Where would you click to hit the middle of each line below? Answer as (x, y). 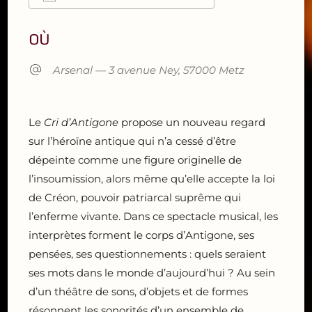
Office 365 (181, 24)
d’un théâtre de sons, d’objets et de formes (139, 291)
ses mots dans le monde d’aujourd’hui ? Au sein (152, 273)
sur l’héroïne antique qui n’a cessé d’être (133, 141)
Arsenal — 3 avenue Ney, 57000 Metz (149, 70)
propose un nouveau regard (194, 122)
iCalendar (147, 24)
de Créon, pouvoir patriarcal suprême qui (135, 197)
